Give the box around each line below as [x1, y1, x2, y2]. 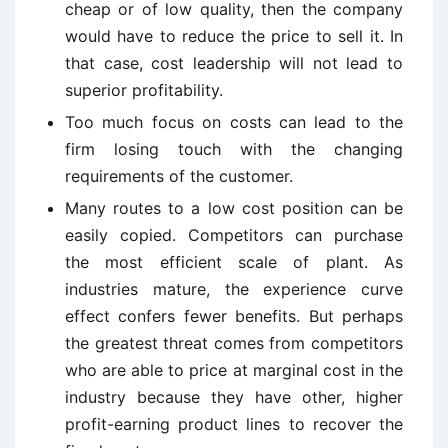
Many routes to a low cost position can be [65, 198, 403, 218]
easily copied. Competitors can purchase [65, 225, 403, 245]
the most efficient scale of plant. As [65, 252, 403, 272]
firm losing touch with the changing [65, 139, 403, 159]
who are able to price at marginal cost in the [65, 360, 403, 380]
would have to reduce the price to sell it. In [65, 26, 403, 46]
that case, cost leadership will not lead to [65, 53, 403, 73]
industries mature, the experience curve [65, 279, 403, 299]
